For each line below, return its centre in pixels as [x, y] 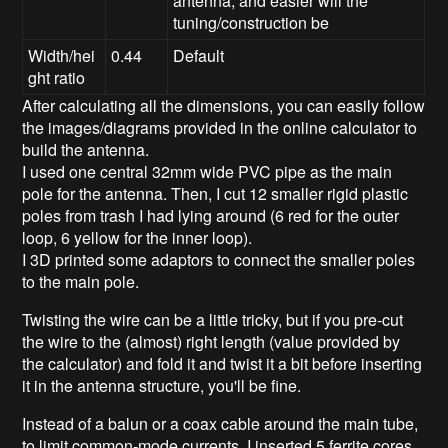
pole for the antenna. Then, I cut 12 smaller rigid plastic [215, 193]
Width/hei [62, 55]
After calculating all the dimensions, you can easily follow [224, 105]
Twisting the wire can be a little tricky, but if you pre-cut [213, 319]
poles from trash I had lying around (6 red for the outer [211, 215]
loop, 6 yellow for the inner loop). [137, 237]
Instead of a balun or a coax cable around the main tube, [220, 423]
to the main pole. [81, 281]
